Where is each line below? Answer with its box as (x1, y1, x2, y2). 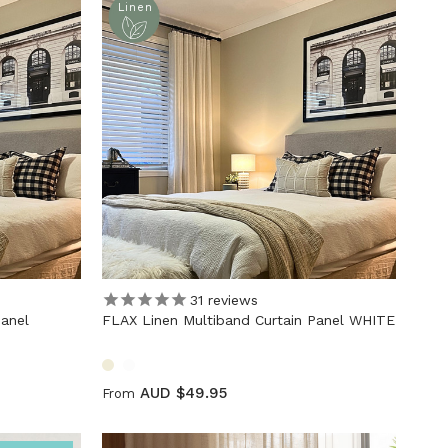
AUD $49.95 (139, 384, 227, 403)
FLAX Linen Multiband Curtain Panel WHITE (101, 312, 395, 329)
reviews (202, 291, 258, 308)
